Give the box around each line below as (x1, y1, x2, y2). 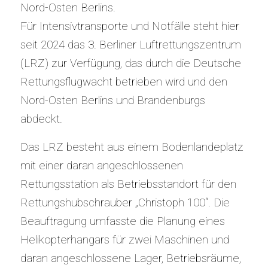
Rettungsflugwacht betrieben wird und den (20, 74, 227, 89)
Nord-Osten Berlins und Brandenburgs (20, 93, 205, 107)
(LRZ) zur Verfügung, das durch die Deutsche (20, 56, 241, 70)
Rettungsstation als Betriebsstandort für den (20, 176, 236, 191)
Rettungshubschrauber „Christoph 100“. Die (20, 195, 230, 209)
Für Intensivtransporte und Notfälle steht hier (20, 19, 239, 33)
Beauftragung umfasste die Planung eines (20, 214, 225, 228)
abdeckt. (20, 111, 62, 126)
